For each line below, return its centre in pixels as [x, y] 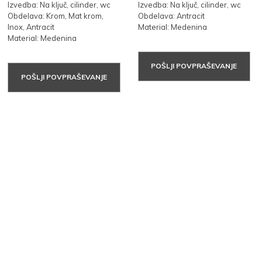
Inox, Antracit [31, 27]
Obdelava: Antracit [171, 15]
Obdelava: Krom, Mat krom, [56, 15]
